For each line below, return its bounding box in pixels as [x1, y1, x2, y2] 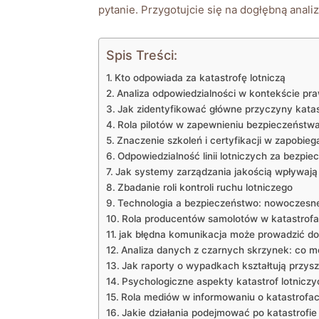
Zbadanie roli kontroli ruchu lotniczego [117, 181, 293, 193]
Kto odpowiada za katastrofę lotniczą [114, 71, 286, 83]
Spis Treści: [106, 47, 177, 63]
